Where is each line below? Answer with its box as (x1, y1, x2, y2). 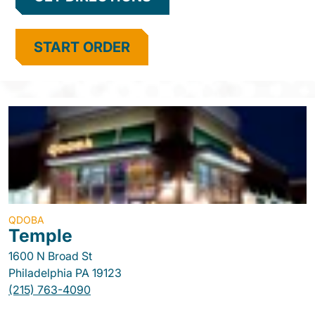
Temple (8, 225, 72, 246)
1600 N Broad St (8, 249, 92, 263)
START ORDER (34, 39, 130, 56)
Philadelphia (8, 266, 72, 280)
